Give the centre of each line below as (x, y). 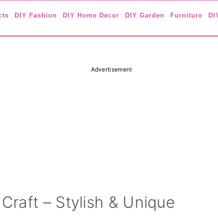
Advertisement (111, 69)
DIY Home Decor (91, 15)
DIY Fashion (36, 15)
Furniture (186, 15)
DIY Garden (145, 15)
